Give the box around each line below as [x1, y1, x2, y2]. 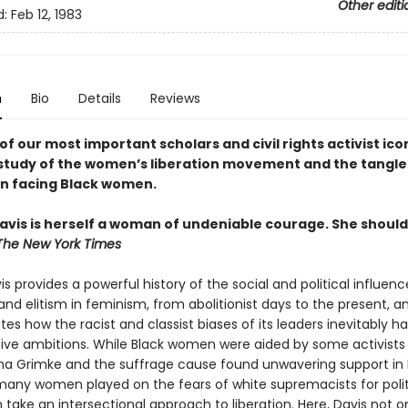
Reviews [149, 89, 200, 107]
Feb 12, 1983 [10, 5, 82, 25]
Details [77, 89, 121, 107]
